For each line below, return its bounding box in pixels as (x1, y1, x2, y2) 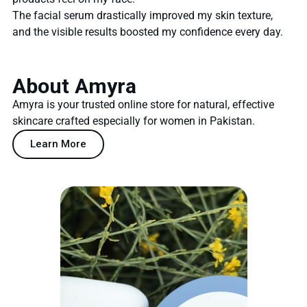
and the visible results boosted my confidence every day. (12, 25, 283, 38)
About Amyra (12, 73, 136, 98)
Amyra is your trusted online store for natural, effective (12, 97, 274, 111)
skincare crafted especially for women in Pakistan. (12, 114, 255, 127)
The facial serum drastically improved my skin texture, (12, 8, 273, 22)
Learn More (30, 137, 86, 150)
